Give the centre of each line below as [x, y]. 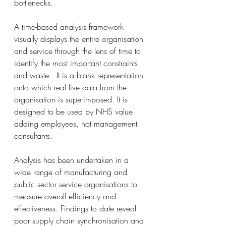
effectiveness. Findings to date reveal [76, 208]
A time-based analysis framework [70, 27]
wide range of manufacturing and [72, 172]
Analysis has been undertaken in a [73, 160]
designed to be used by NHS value [75, 111]
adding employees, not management [77, 124]
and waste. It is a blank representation [80, 75]
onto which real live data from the [72, 87]
